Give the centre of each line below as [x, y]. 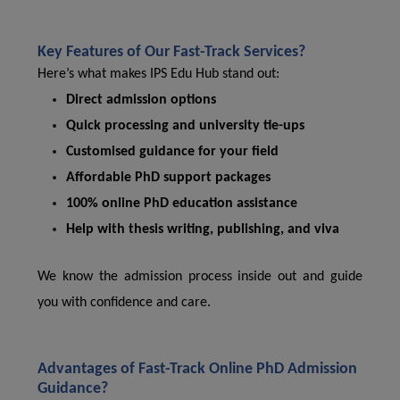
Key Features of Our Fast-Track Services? [171, 52]
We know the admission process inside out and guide [200, 277]
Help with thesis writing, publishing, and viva [203, 229]
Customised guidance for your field [172, 152]
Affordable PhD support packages [168, 178]
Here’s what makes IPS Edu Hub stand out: [158, 74]
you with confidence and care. [124, 303]
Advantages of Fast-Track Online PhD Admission [197, 369]
